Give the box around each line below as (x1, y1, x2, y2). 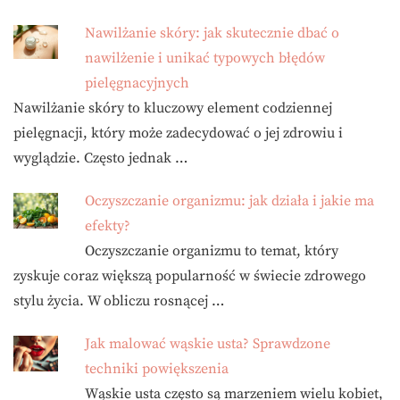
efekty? (85, 217, 130, 235)
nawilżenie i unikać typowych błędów (85, 49, 325, 67)
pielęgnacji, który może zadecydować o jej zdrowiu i (13, 124, 343, 142)
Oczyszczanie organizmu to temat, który (85, 242, 338, 260)
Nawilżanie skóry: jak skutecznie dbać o (85, 24, 339, 42)
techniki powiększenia (85, 360, 229, 378)
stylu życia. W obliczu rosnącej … (13, 292, 224, 310)
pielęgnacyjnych (85, 74, 189, 92)
